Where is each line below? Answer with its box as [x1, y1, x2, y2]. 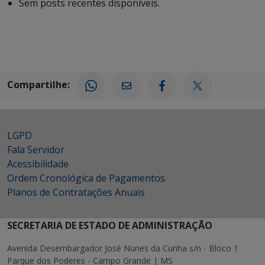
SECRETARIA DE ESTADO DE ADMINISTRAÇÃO [7, 219, 212, 232]
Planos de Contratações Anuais [7, 186, 145, 199]
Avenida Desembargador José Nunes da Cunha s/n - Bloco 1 [7, 243, 238, 254]
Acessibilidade [7, 157, 69, 170]
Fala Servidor [7, 143, 64, 156]
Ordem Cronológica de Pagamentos [7, 172, 165, 185]
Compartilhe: [7, 78, 70, 92]
